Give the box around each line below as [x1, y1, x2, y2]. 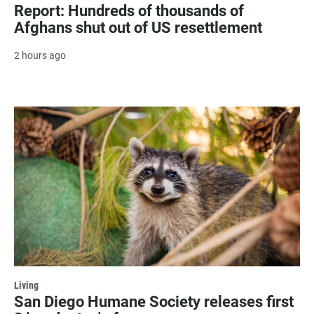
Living [14, 279, 39, 291]
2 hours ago [14, 50, 66, 62]
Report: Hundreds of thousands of [14, 2, 244, 20]
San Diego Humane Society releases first [14, 292, 294, 310]
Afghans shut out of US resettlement [14, 19, 262, 37]
